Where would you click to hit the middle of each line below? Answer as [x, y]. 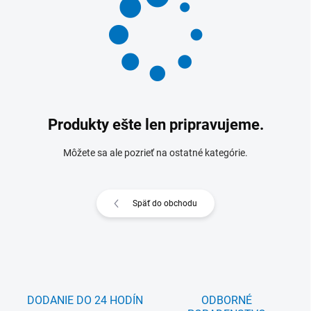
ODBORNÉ [226, 300]
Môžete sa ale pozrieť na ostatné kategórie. [155, 153]
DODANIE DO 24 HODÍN [85, 300]
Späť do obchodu [165, 203]
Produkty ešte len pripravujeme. [155, 125]
